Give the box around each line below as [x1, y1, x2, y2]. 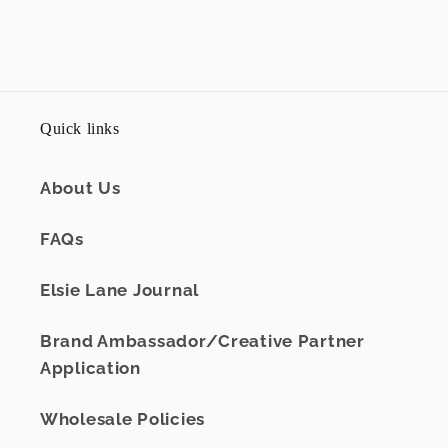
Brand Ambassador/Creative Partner [40, 331, 365, 352]
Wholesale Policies [40, 409, 205, 430]
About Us [40, 178, 121, 199]
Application [40, 358, 141, 379]
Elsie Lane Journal [40, 280, 199, 301]
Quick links [40, 120, 120, 138]
